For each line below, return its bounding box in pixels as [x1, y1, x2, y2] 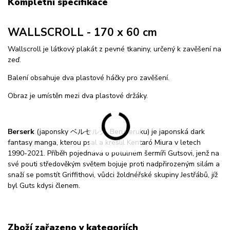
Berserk [8, 127, 34, 137]
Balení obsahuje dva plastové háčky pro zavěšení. [8, 73, 169, 83]
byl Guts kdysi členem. [8, 181, 80, 191]
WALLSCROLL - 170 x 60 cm [8, 25, 157, 40]
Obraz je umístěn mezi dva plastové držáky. [8, 91, 148, 101]
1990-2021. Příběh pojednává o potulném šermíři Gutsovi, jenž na [8, 148, 219, 159]
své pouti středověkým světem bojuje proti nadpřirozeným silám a [8, 159, 220, 169]
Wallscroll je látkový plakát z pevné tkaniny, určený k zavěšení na [8, 44, 221, 54]
